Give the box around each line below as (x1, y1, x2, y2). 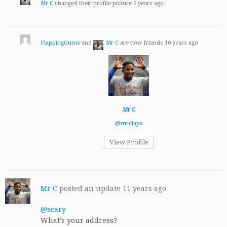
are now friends (119, 40, 165, 47)
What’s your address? (41, 216, 117, 225)
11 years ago (123, 184, 166, 193)
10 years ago (165, 40, 198, 47)
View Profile (109, 138, 148, 146)
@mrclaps (115, 120, 143, 127)
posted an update (57, 184, 123, 193)
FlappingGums (41, 40, 80, 47)
